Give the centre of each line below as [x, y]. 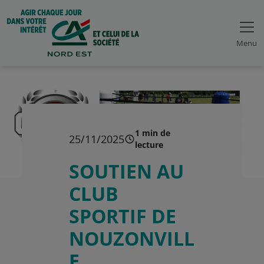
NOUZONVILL [132, 239]
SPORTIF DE [123, 216]
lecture [149, 145]
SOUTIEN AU [127, 171]
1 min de [153, 133]
